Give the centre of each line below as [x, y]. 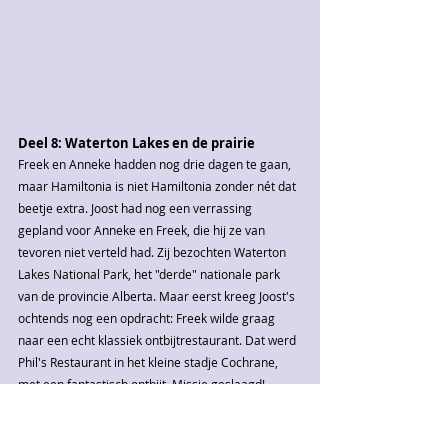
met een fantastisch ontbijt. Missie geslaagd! [141, 383]
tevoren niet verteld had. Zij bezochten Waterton [153, 251]
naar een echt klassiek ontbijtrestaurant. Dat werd [158, 339]
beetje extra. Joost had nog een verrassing [136, 207]
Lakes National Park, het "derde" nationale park [150, 273]
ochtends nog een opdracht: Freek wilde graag [148, 317]
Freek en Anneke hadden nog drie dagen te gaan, [156, 163]
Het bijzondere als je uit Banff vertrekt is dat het [152, 427]
